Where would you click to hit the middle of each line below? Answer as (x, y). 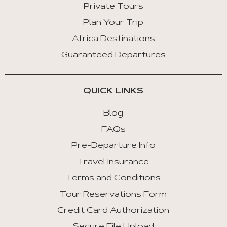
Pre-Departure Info (113, 146)
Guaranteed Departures (113, 55)
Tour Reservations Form (113, 195)
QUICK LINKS (113, 91)
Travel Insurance (113, 162)
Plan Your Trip (113, 23)
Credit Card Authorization (113, 211)
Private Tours (113, 7)
